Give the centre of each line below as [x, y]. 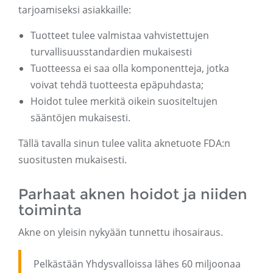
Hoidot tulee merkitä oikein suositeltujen [124, 101]
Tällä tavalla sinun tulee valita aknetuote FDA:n [124, 144]
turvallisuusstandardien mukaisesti [111, 52]
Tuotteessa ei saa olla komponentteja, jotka [130, 69]
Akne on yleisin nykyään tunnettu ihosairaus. [121, 232]
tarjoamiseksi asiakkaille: [75, 10]
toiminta [50, 210]
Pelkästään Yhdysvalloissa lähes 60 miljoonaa [137, 264]
